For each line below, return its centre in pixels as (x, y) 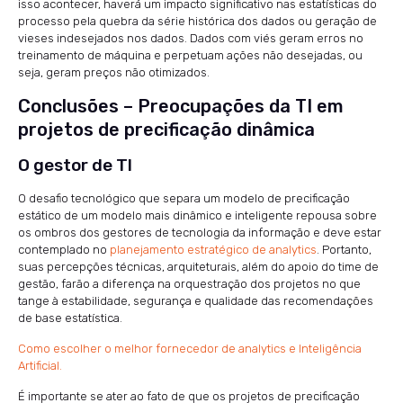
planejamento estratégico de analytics (213, 249)
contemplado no (64, 249)
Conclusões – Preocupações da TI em (181, 106)
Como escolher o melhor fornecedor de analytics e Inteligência (190, 348)
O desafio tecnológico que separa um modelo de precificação (184, 198)
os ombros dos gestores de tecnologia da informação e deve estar (200, 232)
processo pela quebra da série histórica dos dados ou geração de (197, 21)
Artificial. (40, 365)
